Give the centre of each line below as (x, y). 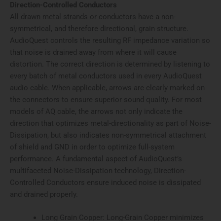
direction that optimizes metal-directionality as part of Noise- (110, 124)
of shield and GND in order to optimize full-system (92, 147)
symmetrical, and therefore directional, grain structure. (99, 29)
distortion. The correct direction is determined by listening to (110, 64)
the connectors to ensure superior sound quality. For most (106, 100)
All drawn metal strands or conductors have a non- (93, 17)
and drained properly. (44, 195)
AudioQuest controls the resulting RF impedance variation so (110, 41)
